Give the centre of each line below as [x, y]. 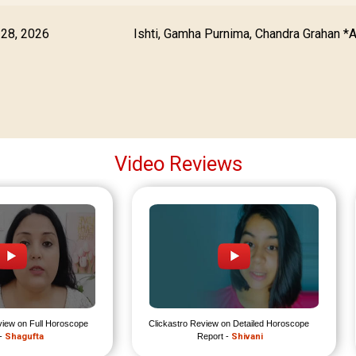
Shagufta [24, 337]
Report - [215, 337]
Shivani [248, 337]
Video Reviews [178, 164]
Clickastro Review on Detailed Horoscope [229, 324]
